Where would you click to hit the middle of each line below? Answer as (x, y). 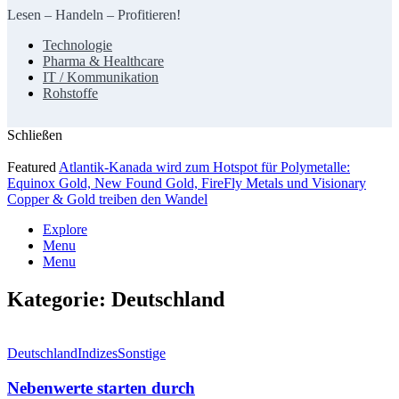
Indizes (98, 354)
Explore (65, 230)
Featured (32, 167)
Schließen (35, 135)
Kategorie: (59, 300)
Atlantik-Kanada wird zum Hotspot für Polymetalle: (204, 167)
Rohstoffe (70, 94)
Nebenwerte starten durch (101, 387)
